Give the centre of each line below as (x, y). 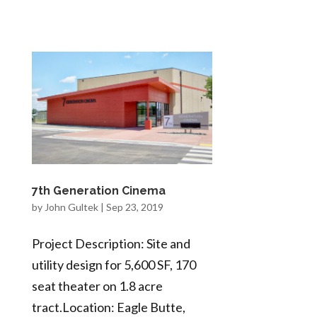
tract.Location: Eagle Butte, (108, 307)
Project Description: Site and (111, 244)
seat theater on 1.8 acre (97, 286)
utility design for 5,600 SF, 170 (114, 265)
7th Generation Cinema (98, 191)
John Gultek (71, 207)
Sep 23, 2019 (134, 207)
